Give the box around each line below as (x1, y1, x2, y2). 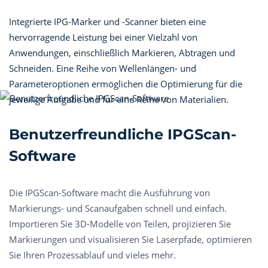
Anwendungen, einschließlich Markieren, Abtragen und (9, 46, 235, 59)
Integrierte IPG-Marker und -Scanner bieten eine (9, 15, 206, 28)
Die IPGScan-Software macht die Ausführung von (9, 186, 210, 199)
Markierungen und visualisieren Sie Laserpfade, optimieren (9, 233, 252, 245)
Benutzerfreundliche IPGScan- (9, 125, 236, 143)
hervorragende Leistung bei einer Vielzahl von (9, 31, 197, 43)
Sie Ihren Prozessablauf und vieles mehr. (9, 248, 176, 261)
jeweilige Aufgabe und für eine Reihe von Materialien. (9, 93, 229, 105)
